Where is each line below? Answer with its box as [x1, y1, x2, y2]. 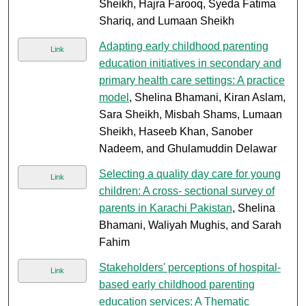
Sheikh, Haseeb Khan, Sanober [98, 126, 253, 138]
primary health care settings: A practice [98, 74, 285, 87]
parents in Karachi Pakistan [98, 202, 232, 214]
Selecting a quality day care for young [98, 168, 281, 180]
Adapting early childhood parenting [98, 40, 268, 53]
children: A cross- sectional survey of [98, 185, 275, 197]
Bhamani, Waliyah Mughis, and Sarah [98, 219, 281, 232]
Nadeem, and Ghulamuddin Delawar [98, 143, 277, 155]
